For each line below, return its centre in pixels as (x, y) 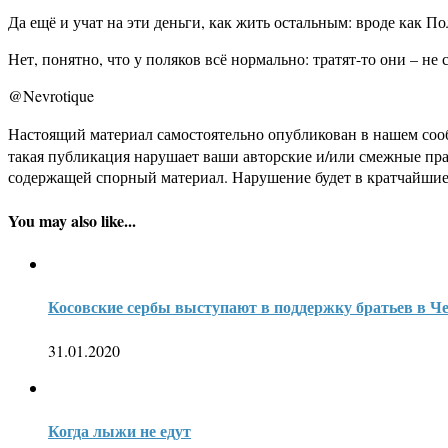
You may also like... (72, 220)
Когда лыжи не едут (119, 430)
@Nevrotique (51, 96)
